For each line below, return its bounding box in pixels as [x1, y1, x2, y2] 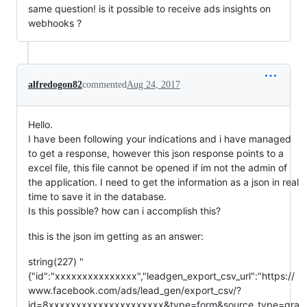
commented [82, 79, 127, 90]
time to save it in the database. [28, 191, 167, 203]
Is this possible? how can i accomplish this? [28, 205, 221, 217]
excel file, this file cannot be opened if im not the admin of [28, 162, 287, 174]
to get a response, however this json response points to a [28, 147, 284, 160]
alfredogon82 [28, 79, 82, 90]
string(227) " [28, 256, 84, 268]
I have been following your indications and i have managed [28, 133, 291, 145]
